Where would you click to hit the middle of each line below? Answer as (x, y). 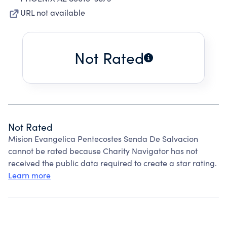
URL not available (53, 12)
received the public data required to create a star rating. (112, 163)
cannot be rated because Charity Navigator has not (103, 151)
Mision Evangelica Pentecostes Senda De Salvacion (103, 139)
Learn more (29, 175)
